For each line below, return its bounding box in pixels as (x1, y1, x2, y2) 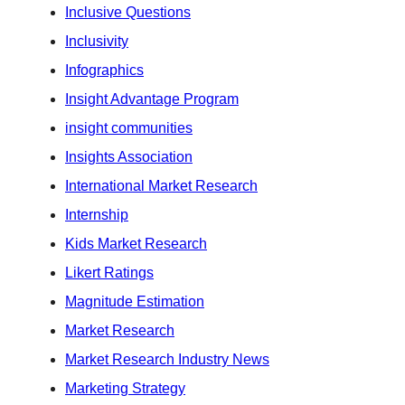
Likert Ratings (65, 264, 154, 280)
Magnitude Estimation (65, 293, 204, 309)
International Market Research (65, 177, 258, 193)
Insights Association (65, 148, 193, 165)
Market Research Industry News (65, 351, 269, 367)
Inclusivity (65, 33, 128, 49)
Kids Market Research (65, 235, 207, 251)
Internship (65, 206, 128, 222)
